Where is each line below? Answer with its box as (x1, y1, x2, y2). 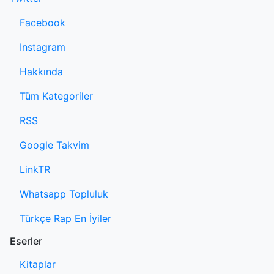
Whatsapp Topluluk (20, 187, 108, 200)
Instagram (20, 40, 65, 53)
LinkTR (20, 163, 50, 176)
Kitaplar (20, 257, 56, 270)
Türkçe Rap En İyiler (20, 212, 111, 224)
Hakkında (20, 65, 63, 78)
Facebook (20, 16, 65, 29)
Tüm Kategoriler (20, 89, 93, 102)
